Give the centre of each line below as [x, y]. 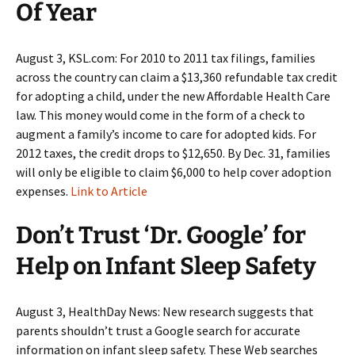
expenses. [43, 191]
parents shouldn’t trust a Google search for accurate [158, 330]
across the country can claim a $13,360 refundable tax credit [177, 77]
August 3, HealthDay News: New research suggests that [165, 311]
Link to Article [109, 191]
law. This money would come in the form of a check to [160, 115]
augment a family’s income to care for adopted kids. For [166, 134]
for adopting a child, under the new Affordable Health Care [173, 96]
